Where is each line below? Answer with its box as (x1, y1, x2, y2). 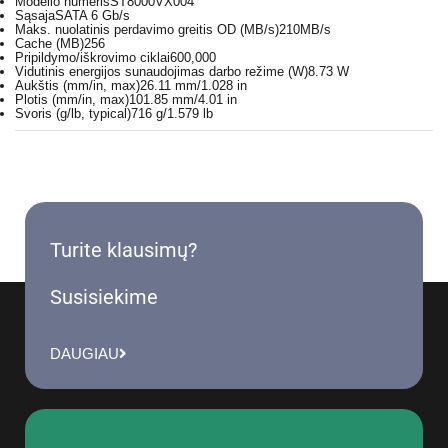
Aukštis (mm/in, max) (15, 78, 140, 94)
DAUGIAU (50, 344, 119, 362)
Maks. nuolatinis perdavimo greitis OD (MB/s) (15, 22, 279, 38)
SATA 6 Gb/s (55, 8, 130, 24)
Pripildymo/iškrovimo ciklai (15, 50, 170, 66)
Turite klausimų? (50, 238, 197, 263)
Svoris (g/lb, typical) (15, 106, 131, 122)
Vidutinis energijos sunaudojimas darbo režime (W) (15, 64, 308, 80)
